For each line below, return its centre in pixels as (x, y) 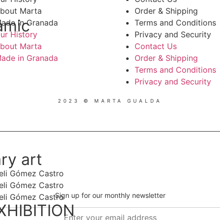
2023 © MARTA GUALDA (110, 100)
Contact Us (156, 46)
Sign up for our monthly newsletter (110, 195)
